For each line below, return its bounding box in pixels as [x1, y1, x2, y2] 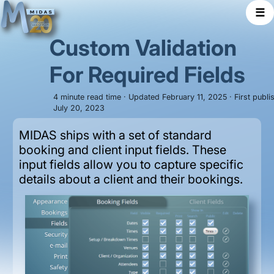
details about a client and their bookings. [18, 172, 243, 187]
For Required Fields [49, 61, 245, 88]
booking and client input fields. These [18, 143, 226, 158]
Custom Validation [49, 34, 237, 61]
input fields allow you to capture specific [18, 157, 243, 172]
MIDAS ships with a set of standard [18, 128, 212, 143]
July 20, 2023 [53, 103, 105, 113]
